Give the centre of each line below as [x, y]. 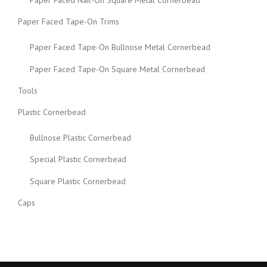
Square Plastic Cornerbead [78, 181]
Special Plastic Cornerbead [78, 159]
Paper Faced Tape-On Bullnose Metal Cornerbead [120, 47]
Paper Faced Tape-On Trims [69, 22]
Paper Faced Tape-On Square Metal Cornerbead [117, 69]
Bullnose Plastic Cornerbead [80, 138]
